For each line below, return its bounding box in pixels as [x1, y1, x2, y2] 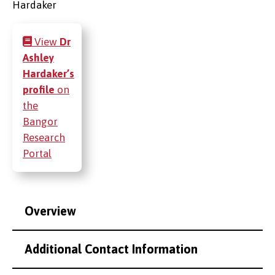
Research [23, 131, 65, 144]
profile [23, 83, 55, 96]
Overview [25, 204, 76, 219]
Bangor [23, 115, 58, 128]
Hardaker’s [23, 68, 74, 80]
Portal [23, 147, 52, 160]
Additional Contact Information [25, 242, 198, 257]
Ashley [23, 52, 54, 64]
